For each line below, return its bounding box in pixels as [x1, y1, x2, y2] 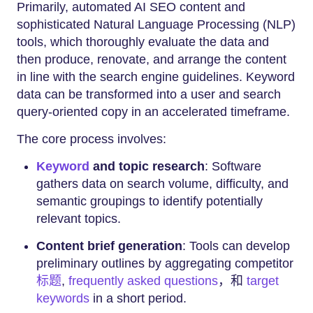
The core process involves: [17, 132, 166, 147]
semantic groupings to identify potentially [36, 194, 263, 209]
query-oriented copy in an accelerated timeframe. [17, 105, 290, 119]
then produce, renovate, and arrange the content [17, 52, 286, 67]
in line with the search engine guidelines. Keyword [17, 70, 295, 85]
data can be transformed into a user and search [17, 87, 281, 102]
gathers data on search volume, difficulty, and [36, 177, 289, 191]
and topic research [89, 159, 205, 174]
